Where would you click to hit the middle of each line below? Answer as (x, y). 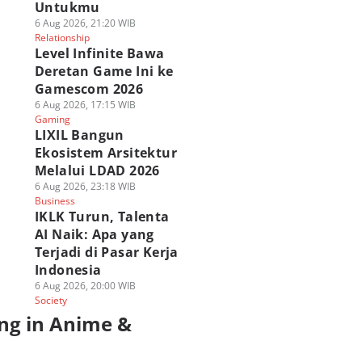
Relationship (62, 38)
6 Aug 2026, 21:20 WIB (85, 23)
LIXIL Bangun (79, 135)
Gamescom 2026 (89, 89)
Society (51, 300)
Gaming (52, 119)
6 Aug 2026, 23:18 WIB (85, 186)
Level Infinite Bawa (99, 53)
